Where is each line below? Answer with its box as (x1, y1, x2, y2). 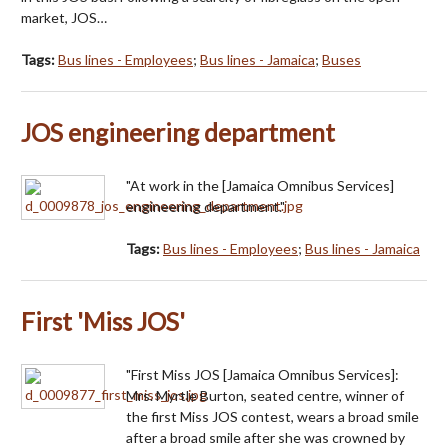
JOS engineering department (21, 117, 335, 147)
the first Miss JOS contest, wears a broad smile (126, 407, 419, 425)
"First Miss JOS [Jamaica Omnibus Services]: (126, 365, 399, 383)
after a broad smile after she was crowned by (126, 428, 405, 446)
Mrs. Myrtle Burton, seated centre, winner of (126, 386, 404, 404)
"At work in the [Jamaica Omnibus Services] (126, 176, 394, 194)
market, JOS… (21, 8, 107, 26)
